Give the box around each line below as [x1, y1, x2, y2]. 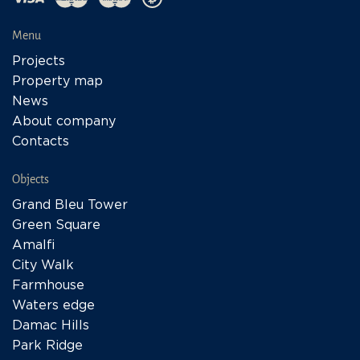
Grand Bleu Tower [12, 199, 128, 211]
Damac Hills [12, 320, 89, 332]
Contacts [12, 136, 69, 148]
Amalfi [12, 239, 55, 252]
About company [12, 116, 116, 128]
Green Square [12, 219, 100, 231]
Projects [12, 55, 65, 67]
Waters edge [12, 300, 95, 312]
